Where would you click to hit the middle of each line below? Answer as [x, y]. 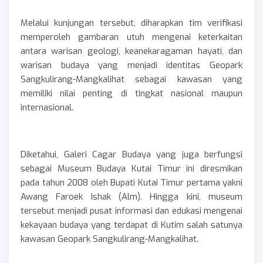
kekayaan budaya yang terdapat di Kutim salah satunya [131, 225]
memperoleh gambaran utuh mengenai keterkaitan [131, 37]
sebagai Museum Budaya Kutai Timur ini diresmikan [131, 168]
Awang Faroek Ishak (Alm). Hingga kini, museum [131, 196]
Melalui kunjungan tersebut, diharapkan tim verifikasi [131, 23]
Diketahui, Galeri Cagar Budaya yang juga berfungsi [131, 154]
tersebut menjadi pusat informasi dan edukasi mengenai [131, 210]
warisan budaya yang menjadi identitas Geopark [131, 65]
